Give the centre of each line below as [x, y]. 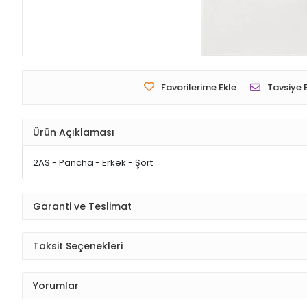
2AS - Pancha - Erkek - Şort [93, 163]
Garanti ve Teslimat [82, 206]
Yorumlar [56, 285]
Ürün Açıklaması [74, 132]
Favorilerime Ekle [199, 88]
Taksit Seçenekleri [78, 246]
